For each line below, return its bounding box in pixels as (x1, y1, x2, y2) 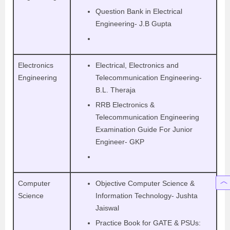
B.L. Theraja (95, 86, 136, 94)
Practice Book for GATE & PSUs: (95, 219, 201, 227)
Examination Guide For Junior (95, 125, 193, 133)
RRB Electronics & (95, 101, 155, 109)
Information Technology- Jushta (95, 191, 198, 200)
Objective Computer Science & (95, 179, 195, 187)
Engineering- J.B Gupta (95, 20, 174, 28)
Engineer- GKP (95, 138, 144, 146)
